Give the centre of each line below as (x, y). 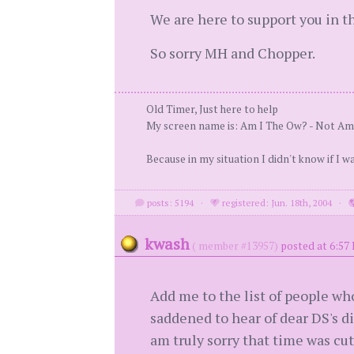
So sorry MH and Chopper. (232, 53)
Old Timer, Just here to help (212, 109)
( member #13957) (235, 246)
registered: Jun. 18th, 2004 (276, 203)
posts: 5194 (169, 203)
